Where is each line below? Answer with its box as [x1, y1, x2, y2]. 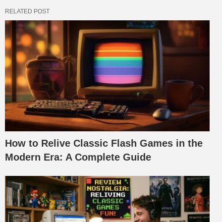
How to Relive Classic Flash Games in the [5, 138, 203, 149]
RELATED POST [5, 7, 50, 15]
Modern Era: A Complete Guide [5, 152, 151, 163]
